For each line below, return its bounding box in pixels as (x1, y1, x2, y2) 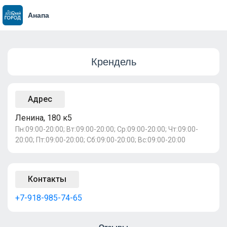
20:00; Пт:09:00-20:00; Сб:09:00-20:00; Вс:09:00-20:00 (15, 136, 185, 144)
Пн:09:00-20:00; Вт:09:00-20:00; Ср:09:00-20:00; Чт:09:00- (15, 125, 198, 133)
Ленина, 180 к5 (15, 113, 72, 123)
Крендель (91, 56, 136, 67)
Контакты (28, 174, 66, 184)
